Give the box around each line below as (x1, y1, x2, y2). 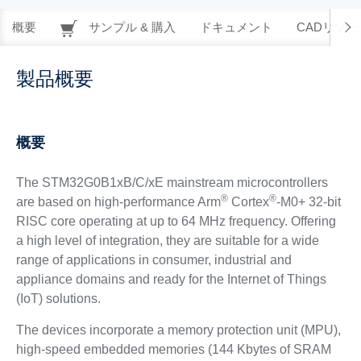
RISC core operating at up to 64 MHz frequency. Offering (15, 214, 336, 228)
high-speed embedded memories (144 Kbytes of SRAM (15, 342, 331, 356)
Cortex (227, 195, 269, 209)
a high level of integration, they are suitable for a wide (15, 234, 319, 247)
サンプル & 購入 (85, 20, 176, 34)
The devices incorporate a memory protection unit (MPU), (15, 323, 341, 337)
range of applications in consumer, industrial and (15, 253, 292, 267)
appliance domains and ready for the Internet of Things (15, 272, 326, 286)
